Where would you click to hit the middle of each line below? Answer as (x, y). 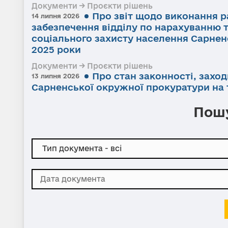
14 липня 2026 (55, 16)
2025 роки (56, 49)
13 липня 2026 (55, 76)
